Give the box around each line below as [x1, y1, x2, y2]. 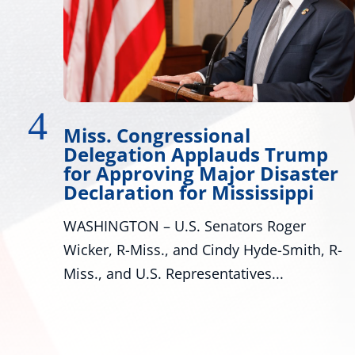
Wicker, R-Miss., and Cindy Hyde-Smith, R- [13, 239, 293, 259]
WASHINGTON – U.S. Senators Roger [13, 216, 257, 235]
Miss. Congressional [13, 121, 201, 148]
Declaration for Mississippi [13, 178, 265, 205]
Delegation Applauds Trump [13, 140, 279, 167]
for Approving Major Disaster [13, 159, 289, 186]
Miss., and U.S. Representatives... [13, 263, 235, 283]
